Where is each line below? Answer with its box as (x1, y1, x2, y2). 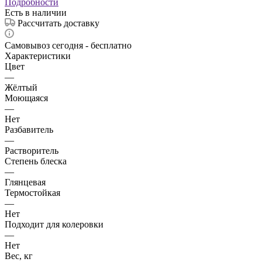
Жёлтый (5, 82, 37, 92)
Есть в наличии (5, 7, 67, 18)
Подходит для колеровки (5, 219, 104, 229)
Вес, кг (5, 250, 33, 261)
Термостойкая (5, 187, 60, 198)
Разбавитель (5, 124, 53, 135)
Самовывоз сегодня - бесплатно (5, 40, 132, 50)
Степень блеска (5, 156, 67, 166)
